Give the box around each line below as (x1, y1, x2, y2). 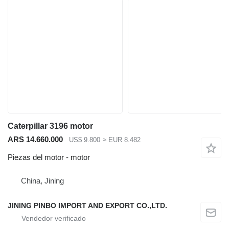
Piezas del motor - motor (8, 152, 90, 162)
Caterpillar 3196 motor (8, 121, 93, 130)
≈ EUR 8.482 (102, 136, 141, 144)
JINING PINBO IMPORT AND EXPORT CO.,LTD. (8, 201, 167, 210)
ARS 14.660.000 (8, 134, 63, 144)
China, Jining (21, 176, 64, 185)
